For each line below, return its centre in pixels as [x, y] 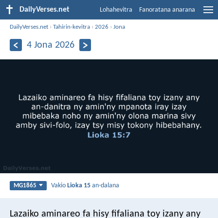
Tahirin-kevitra [72, 27]
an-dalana [105, 185]
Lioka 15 [79, 185]
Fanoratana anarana [167, 10]
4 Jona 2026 [50, 45]
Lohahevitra [116, 10]
